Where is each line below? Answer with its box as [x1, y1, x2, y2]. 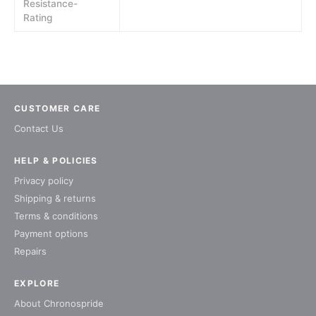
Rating [23, 11, 53, 23]
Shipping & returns [14, 193, 96, 205]
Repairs [14, 245, 47, 257]
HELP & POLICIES [14, 155, 98, 166]
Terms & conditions [14, 210, 98, 222]
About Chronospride [14, 298, 104, 310]
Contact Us [14, 123, 63, 135]
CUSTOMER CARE [14, 103, 101, 114]
